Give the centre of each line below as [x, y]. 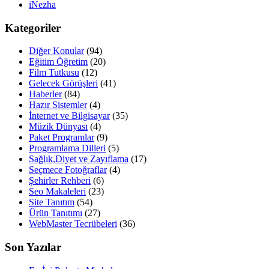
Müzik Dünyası [58, 127]
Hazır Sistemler [58, 105]
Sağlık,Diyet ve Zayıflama [79, 159]
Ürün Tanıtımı [56, 213]
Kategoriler [33, 28]
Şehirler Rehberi [60, 181]
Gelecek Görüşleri [63, 83]
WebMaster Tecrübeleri [73, 224]
